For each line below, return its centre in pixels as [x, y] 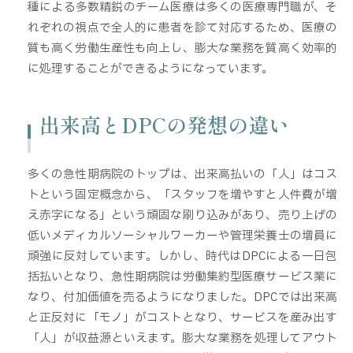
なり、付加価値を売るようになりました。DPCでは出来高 [182, 297]
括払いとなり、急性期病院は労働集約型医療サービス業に [182, 277]
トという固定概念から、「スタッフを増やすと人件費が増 [182, 195]
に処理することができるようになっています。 [150, 68]
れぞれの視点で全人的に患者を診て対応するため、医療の [182, 27]
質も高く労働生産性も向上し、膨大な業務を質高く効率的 [182, 48]
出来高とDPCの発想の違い [164, 124]
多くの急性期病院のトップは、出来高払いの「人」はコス [182, 175]
